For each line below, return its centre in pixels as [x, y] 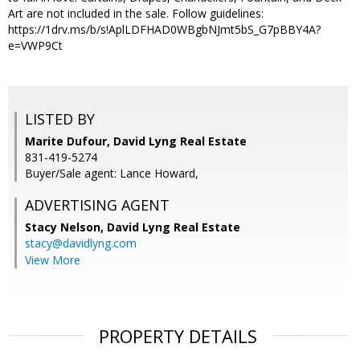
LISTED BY [60, 119]
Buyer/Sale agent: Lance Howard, [112, 174]
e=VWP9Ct [35, 46]
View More [53, 260]
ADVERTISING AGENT [97, 205]
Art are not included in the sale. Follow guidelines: [136, 14]
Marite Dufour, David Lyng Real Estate [136, 141]
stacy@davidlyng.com [81, 243]
